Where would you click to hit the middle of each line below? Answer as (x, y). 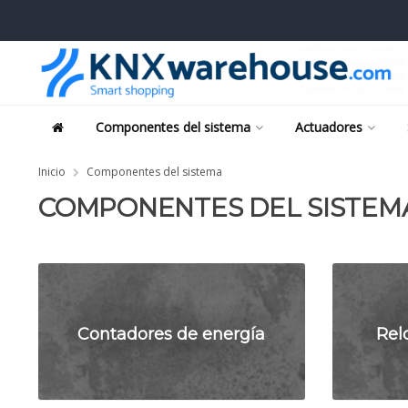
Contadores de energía (172, 333)
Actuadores (329, 127)
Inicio (52, 172)
